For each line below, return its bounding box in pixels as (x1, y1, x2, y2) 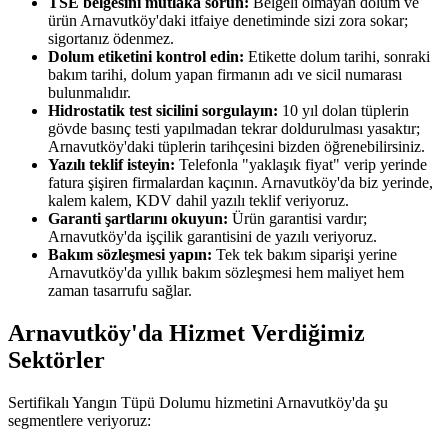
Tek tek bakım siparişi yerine (212, 245, 397, 263)
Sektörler (8, 346, 105, 373)
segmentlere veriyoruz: (8, 411, 151, 429)
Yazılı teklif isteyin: (48, 155, 175, 173)
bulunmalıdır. (48, 83, 131, 101)
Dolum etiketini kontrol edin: (48, 47, 244, 65)
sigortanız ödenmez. (48, 29, 174, 47)
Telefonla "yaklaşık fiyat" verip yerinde (175, 155, 427, 173)
